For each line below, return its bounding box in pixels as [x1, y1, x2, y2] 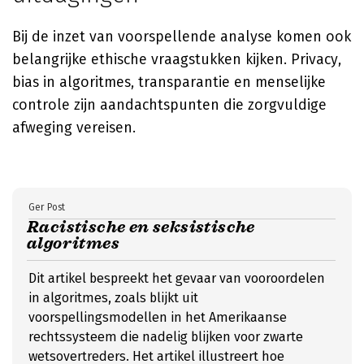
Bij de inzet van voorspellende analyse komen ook [12, 28, 351, 45]
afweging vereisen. [12, 119, 136, 136]
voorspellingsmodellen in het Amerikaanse [28, 310, 287, 325]
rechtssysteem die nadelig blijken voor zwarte [28, 329, 303, 344]
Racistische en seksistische [27, 217, 255, 237]
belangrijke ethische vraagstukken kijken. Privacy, [12, 50, 341, 68]
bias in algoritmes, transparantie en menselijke [12, 73, 326, 91]
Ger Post [28, 201, 65, 213]
